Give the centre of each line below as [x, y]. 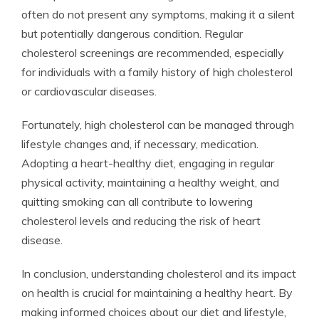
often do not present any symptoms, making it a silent [158, 14]
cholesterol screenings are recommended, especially [153, 53]
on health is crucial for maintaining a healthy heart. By [157, 293]
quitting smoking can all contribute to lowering [137, 202]
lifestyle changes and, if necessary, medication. [140, 144]
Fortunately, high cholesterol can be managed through [158, 125]
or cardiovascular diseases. [89, 91]
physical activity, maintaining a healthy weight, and [150, 182]
